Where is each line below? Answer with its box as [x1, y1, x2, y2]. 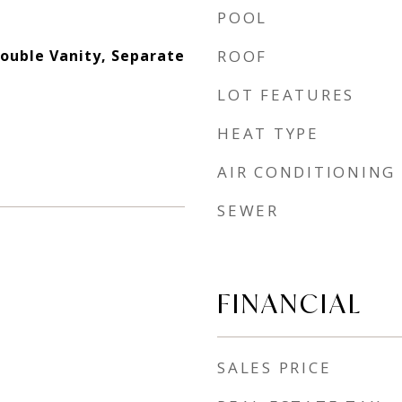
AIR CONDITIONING [217, 162, 396, 182]
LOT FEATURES [217, 84, 354, 105]
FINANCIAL [217, 286, 363, 320]
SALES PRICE [217, 357, 332, 378]
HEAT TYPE [217, 123, 319, 144]
